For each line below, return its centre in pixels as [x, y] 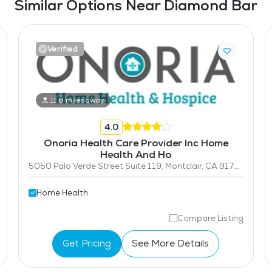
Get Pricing [87, 243]
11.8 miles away [78, 100]
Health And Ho [136, 154]
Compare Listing [210, 218]
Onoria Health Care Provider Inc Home [136, 143]
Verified [62, 49]
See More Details [171, 243]
